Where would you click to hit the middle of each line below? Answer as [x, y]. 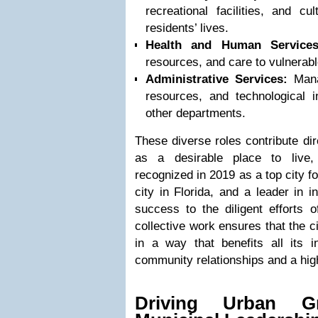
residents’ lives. [187, 28]
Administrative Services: [216, 79]
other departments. [196, 113]
